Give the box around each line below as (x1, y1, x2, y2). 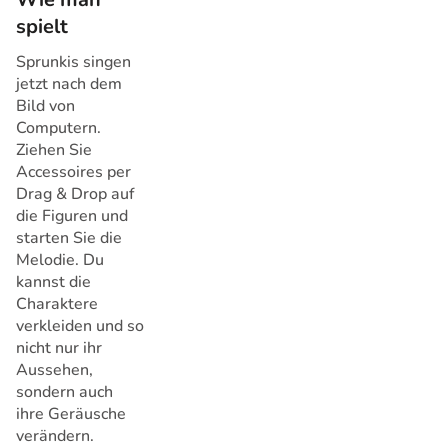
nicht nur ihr (16, 337, 102, 360)
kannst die (16, 271, 91, 294)
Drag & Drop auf (16, 183, 134, 206)
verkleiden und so (16, 315, 144, 338)
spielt (16, 13, 68, 41)
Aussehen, (16, 359, 93, 382)
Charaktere (16, 293, 98, 316)
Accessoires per (16, 161, 131, 184)
